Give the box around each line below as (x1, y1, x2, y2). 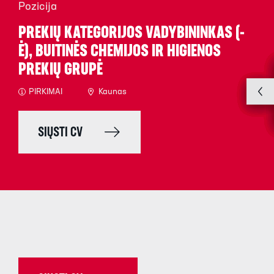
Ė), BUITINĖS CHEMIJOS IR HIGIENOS (18, 43, 221, 61)
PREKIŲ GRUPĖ (18, 62, 103, 80)
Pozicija (18, 1, 57, 13)
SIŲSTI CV (38, 126, 83, 141)
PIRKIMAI (29, 87, 62, 97)
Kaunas (98, 87, 127, 97)
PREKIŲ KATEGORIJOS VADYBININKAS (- (18, 25, 245, 43)
